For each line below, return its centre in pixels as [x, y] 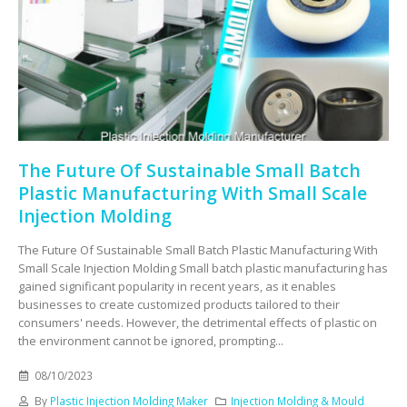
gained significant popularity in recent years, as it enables [177, 286]
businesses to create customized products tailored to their [179, 304]
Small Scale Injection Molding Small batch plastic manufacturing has [203, 268]
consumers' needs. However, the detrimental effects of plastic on [198, 322]
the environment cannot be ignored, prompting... [151, 340]
